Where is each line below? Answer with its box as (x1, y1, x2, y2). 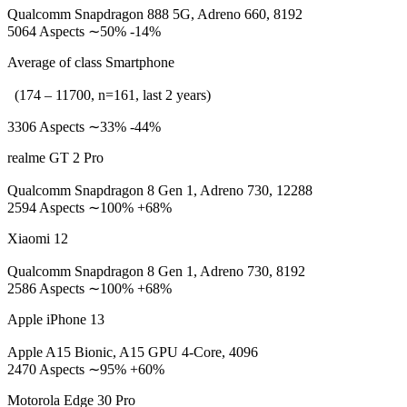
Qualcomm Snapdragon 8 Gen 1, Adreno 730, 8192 (7, 263, 305, 279)
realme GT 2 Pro (7, 150, 104, 165)
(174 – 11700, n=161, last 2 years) (7, 87, 211, 103)
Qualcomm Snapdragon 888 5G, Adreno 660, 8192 (7, 6, 303, 22)
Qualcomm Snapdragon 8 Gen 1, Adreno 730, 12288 (7, 183, 313, 198)
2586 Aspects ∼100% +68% (7, 281, 172, 296)
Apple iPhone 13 (7, 312, 104, 327)
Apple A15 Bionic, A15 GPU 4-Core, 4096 (7, 344, 258, 360)
